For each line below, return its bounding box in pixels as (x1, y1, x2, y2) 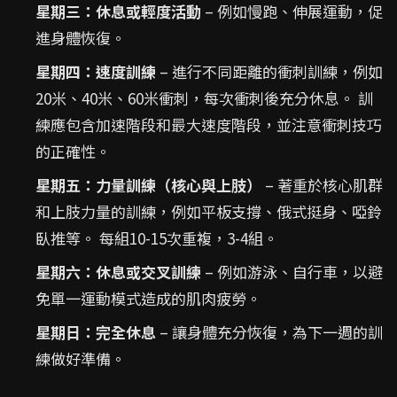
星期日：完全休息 (35, 321, 156, 343)
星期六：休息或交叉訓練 (35, 261, 201, 283)
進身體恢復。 (35, 27, 126, 49)
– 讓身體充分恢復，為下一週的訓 (156, 321, 383, 343)
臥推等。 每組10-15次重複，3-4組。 (35, 227, 278, 249)
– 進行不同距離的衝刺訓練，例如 (156, 60, 383, 82)
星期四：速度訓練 (35, 60, 156, 82)
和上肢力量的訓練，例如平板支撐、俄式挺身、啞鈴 (35, 200, 382, 222)
